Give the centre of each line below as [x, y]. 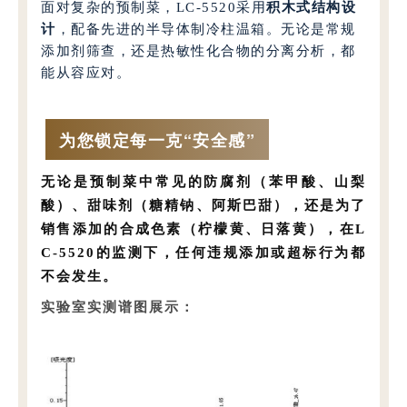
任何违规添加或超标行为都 [271, 252]
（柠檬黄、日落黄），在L [274, 228]
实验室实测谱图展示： [119, 307]
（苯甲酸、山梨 [309, 181]
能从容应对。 [86, 72]
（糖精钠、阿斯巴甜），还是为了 [250, 205]
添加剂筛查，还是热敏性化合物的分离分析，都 [199, 50]
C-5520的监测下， [109, 252]
